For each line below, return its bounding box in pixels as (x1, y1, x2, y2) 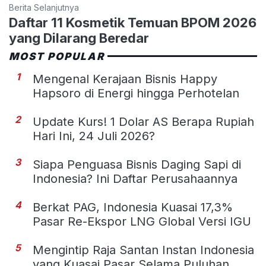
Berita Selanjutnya (9, 2, 79, 12)
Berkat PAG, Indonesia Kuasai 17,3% (33, 199, 233, 214)
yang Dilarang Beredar (9, 30, 149, 46)
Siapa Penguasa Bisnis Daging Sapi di (33, 157, 241, 172)
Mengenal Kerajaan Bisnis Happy (33, 71, 217, 86)
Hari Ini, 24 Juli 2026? (33, 128, 155, 143)
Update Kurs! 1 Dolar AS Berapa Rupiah (33, 114, 254, 129)
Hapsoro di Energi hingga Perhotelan (33, 85, 239, 100)
